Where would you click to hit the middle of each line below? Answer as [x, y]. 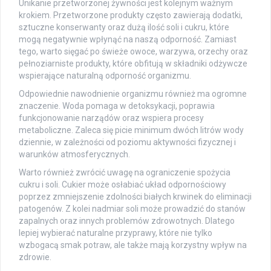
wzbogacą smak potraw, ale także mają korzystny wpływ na [133, 245]
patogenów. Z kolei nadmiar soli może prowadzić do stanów [132, 208]
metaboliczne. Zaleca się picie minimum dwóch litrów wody [131, 130]
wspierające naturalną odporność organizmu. [105, 75]
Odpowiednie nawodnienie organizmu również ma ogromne [133, 93]
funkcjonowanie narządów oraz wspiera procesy [111, 118]
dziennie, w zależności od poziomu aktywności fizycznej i [127, 142]
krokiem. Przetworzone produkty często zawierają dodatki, [131, 15]
